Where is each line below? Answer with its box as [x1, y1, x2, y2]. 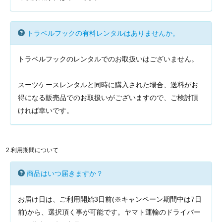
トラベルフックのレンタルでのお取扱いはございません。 [18, 55, 198, 63]
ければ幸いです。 [18, 107, 73, 114]
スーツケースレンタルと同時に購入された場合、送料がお [18, 81, 198, 89]
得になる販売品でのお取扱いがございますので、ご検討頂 [18, 94, 198, 102]
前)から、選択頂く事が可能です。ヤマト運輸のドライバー [18, 208, 201, 216]
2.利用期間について [6, 147, 58, 154]
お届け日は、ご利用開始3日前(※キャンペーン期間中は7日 [18, 195, 202, 203]
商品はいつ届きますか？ [27, 169, 103, 177]
